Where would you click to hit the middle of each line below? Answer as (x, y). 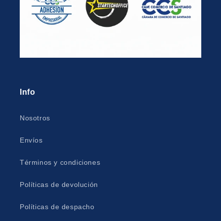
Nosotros (35, 118)
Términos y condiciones (60, 162)
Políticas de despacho (57, 206)
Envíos (31, 140)
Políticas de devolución (59, 184)
